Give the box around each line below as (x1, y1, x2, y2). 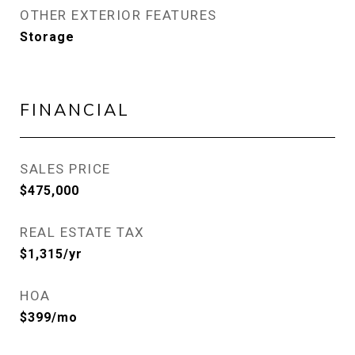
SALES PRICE (20, 161, 111, 177)
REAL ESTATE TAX (20, 224, 145, 240)
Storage (20, 29, 74, 44)
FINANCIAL (20, 99, 130, 120)
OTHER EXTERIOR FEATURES (20, 7, 217, 23)
